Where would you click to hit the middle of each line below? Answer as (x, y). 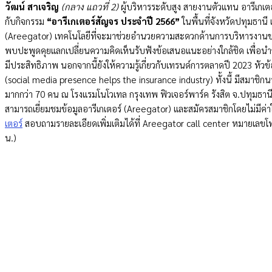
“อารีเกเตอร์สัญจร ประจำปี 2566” (113, 21)
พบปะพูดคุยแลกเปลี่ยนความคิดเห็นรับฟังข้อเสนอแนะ (103, 50)
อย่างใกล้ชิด (223, 50)
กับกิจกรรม (26, 21)
